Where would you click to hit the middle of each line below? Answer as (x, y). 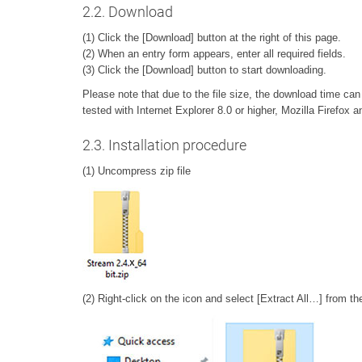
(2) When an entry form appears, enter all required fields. (214, 54)
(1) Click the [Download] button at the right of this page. (212, 38)
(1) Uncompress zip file (137, 171)
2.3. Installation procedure (166, 145)
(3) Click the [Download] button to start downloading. (204, 70)
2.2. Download (128, 12)
